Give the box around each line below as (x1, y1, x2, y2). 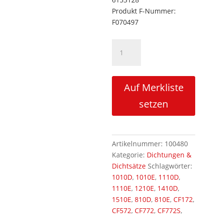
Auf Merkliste (124, 81, 184, 94)
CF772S (157, 206, 181, 215)
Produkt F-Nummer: (112, 6, 176, 15)
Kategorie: (112, 150, 147, 159)
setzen (139, 97, 169, 110)
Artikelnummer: (112, 139, 165, 148)
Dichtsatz (111, 40, 142, 49)
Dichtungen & (147, 150, 192, 159)
